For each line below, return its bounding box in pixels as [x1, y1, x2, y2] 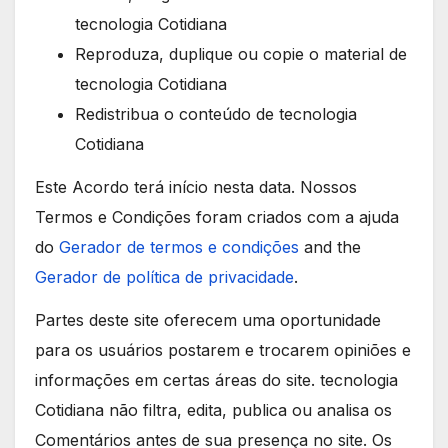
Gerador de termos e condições [59, 237, 299, 258]
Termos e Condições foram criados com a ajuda [35, 207, 399, 228]
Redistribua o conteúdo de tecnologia [75, 104, 357, 125]
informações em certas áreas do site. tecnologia [35, 370, 398, 391]
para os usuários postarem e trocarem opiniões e [35, 340, 411, 361]
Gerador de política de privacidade [35, 267, 294, 288]
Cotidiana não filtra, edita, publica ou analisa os [35, 400, 392, 421]
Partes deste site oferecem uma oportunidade [35, 310, 381, 331]
